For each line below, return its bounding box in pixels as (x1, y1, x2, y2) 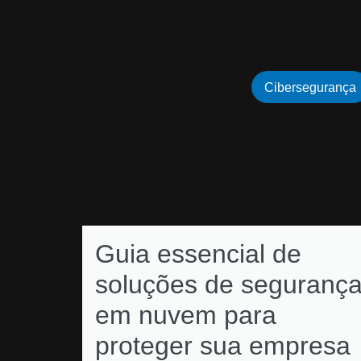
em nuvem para (95, 301, 276, 330)
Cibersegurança (264, 81, 356, 94)
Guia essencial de (95, 239, 301, 268)
